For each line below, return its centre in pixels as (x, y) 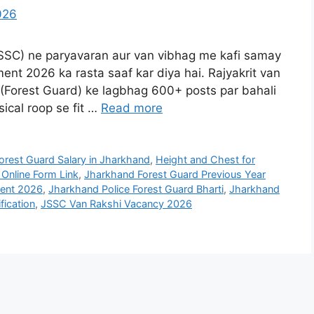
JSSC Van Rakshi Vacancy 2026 (116, 204)
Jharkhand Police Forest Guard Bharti (136, 189)
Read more (132, 108)
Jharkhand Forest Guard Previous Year (175, 175)
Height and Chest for (206, 160)
